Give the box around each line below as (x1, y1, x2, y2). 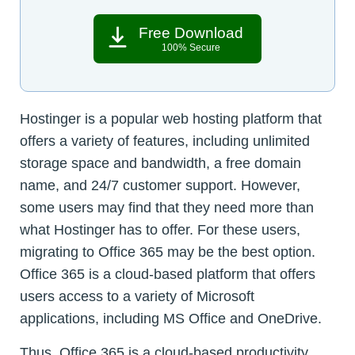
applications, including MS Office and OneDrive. (20, 311, 322, 327)
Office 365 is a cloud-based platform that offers (20, 266, 315, 283)
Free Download (139, 25, 243, 42)
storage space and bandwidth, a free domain (20, 155, 301, 172)
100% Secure (162, 42, 220, 54)
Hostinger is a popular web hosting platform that (20, 111, 322, 128)
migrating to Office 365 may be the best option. (20, 244, 315, 261)
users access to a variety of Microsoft (20, 288, 254, 305)
